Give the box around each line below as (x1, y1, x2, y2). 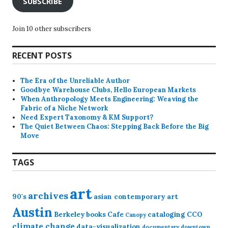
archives (28, 190, 68, 202)
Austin (12, 204, 52, 221)
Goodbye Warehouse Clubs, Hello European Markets (20, 85, 196, 95)
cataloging (148, 210, 185, 219)
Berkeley (54, 210, 84, 219)
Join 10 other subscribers (12, 24, 91, 34)
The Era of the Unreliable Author (20, 76, 130, 85)
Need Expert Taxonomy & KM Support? (20, 113, 154, 122)
